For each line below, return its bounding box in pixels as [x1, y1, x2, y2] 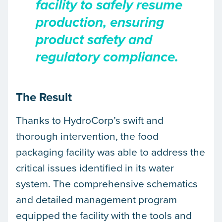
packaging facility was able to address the [16, 144, 205, 159]
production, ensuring [36, 14, 164, 32]
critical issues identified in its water [16, 160, 174, 175]
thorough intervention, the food [16, 128, 159, 143]
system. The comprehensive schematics [16, 175, 198, 191]
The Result [16, 88, 72, 106]
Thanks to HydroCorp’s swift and [16, 112, 164, 127]
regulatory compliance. [36, 49, 178, 66]
